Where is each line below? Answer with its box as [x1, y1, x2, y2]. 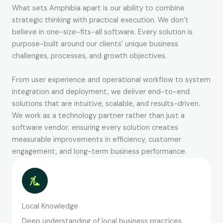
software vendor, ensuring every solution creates [12, 123, 178, 133]
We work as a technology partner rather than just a [12, 111, 185, 121]
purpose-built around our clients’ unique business [12, 39, 178, 49]
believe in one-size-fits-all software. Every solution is [12, 27, 193, 37]
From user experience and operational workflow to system [12, 75, 211, 85]
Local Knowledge [22, 202, 78, 212]
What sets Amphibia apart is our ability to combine [12, 3, 185, 13]
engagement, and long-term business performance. [12, 147, 187, 157]
